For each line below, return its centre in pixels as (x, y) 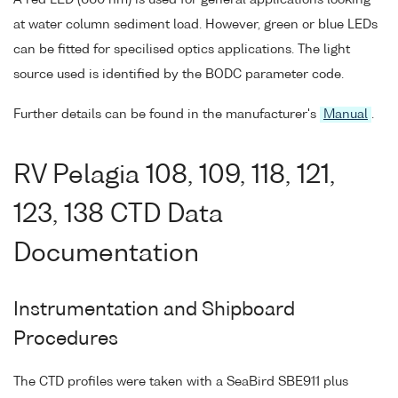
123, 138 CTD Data (118, 215)
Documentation (106, 255)
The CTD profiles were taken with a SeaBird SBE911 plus (181, 382)
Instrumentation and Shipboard (154, 311)
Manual (346, 114)
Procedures (66, 340)
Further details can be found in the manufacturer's (167, 114)
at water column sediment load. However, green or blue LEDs (195, 24)
